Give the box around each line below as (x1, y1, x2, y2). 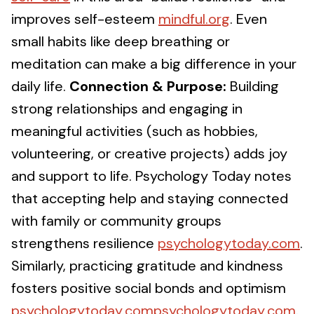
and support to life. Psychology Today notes (11, 167, 292, 185)
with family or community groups (11, 212, 221, 230)
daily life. (11, 77, 69, 95)
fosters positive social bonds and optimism (11, 279, 286, 297)
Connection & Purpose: (69, 77, 226, 95)
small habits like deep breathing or (11, 32, 230, 50)
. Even (230, 10, 267, 28)
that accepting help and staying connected (11, 189, 288, 207)
